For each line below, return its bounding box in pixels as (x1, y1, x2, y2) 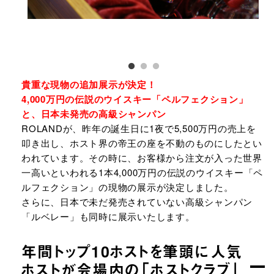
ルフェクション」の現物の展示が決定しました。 (21, 180, 234, 193)
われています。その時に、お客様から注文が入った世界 (21, 151, 262, 164)
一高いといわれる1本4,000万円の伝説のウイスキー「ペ (21, 166, 263, 179)
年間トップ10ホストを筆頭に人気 (21, 240, 242, 262)
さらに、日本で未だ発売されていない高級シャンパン (21, 195, 253, 208)
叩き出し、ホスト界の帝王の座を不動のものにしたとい (21, 136, 262, 149)
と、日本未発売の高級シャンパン (21, 107, 166, 120)
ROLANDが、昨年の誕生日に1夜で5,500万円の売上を (21, 122, 256, 135)
